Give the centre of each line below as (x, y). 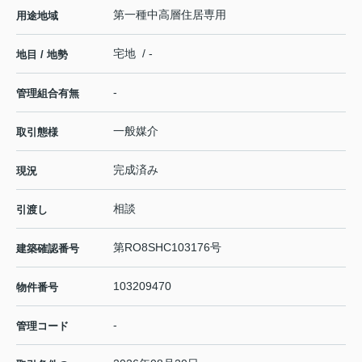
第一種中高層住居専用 (170, 15)
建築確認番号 (48, 249)
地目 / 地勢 (42, 55)
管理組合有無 (48, 94)
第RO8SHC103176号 (167, 248)
